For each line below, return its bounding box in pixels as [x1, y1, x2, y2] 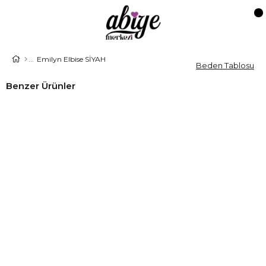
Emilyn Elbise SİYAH [37, 55, 106, 64]
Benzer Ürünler [6, 80, 75, 91]
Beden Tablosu [196, 61, 254, 70]
